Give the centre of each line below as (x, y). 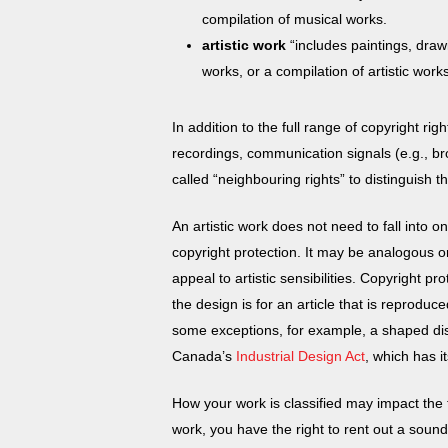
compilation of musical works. (296, 19)
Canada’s (204, 356)
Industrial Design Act (300, 356)
